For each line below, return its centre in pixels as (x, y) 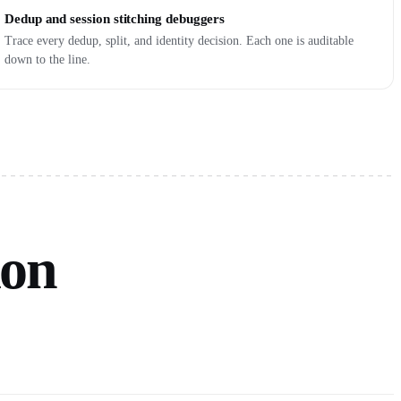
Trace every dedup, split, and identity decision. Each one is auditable (179, 41)
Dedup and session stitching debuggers (115, 19)
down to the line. (47, 60)
